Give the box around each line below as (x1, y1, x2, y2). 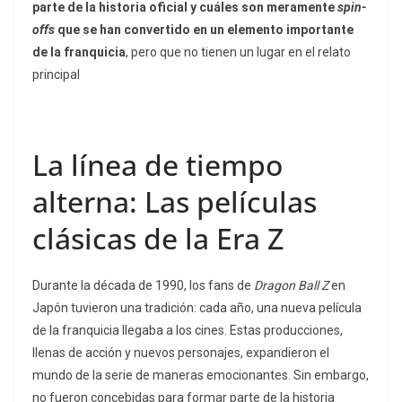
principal (32, 67, 80, 83)
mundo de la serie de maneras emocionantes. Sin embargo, (32, 368, 369, 383)
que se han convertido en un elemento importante (55, 22, 354, 38)
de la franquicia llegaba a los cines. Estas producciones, (32, 323, 343, 338)
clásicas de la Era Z (32, 219, 284, 258)
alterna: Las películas (32, 182, 317, 222)
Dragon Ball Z (254, 278, 328, 293)
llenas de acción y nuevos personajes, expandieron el (32, 345, 329, 361)
